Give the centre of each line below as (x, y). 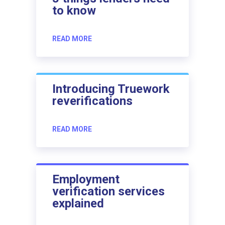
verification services (108, 191)
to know (74, 10)
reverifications (92, 101)
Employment (86, 179)
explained (78, 203)
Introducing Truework (111, 89)
